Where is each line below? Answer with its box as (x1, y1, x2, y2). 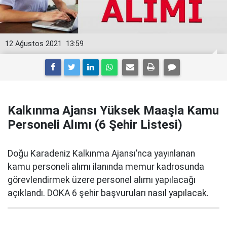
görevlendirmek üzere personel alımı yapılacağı (8, 175, 196, 185)
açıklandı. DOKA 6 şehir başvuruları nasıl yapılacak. (8, 188, 209, 198)
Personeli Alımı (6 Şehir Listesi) (8, 118, 182, 132)
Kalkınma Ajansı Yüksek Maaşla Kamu (8, 103, 219, 118)
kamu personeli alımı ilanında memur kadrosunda (8, 162, 204, 172)
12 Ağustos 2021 (5, 40, 62, 48)
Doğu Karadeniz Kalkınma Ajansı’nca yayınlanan (8, 148, 195, 159)
